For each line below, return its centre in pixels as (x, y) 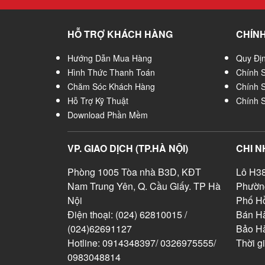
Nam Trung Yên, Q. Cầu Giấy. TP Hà (144, 186)
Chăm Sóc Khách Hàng (111, 86)
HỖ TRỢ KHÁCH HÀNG (120, 34)
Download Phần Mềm (108, 115)
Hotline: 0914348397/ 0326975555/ (142, 243)
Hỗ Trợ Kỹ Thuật (98, 101)
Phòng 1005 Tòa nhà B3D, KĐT (134, 172)
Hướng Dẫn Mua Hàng (110, 58)
